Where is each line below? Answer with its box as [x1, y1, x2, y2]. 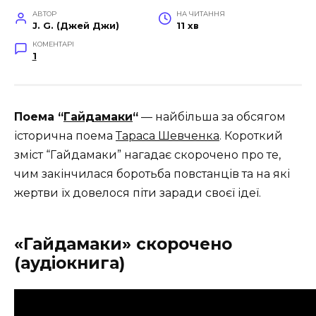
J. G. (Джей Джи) [32, 20, 119, 32]
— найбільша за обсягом [138, 110, 286, 124]
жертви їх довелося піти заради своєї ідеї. [14, 186, 261, 200]
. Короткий [219, 129, 283, 143]
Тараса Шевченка [116, 129, 219, 143]
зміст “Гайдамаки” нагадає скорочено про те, [14, 148, 281, 162]
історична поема [14, 129, 116, 143]
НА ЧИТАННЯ [176, 10, 225, 18]
